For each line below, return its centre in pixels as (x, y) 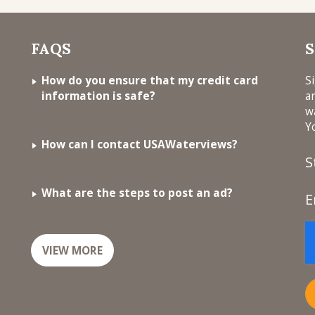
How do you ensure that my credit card (150, 80)
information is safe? (98, 96)
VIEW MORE (72, 250)
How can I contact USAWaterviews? (140, 144)
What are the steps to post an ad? (137, 193)
